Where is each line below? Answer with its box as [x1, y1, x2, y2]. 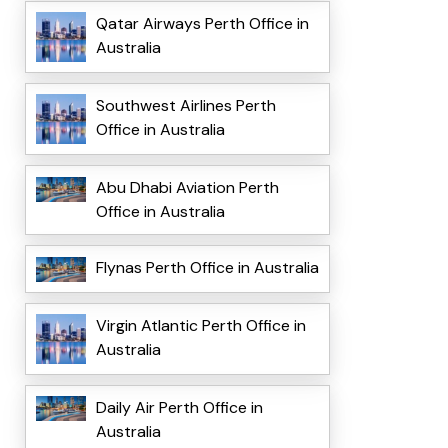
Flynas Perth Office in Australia [95, 257, 319, 279]
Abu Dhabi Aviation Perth [95, 177, 279, 199]
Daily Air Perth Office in [95, 396, 263, 418]
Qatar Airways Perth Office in [95, 13, 309, 35]
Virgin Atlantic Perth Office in [95, 314, 306, 336]
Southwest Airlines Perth [95, 95, 276, 117]
